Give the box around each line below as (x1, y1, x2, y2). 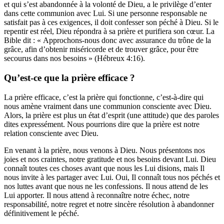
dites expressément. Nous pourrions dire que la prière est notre (4, 119, 199, 128)
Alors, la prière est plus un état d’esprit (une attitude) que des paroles (4, 110, 219, 119)
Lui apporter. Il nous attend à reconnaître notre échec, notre (4, 190, 189, 199)
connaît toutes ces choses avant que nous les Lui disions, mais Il (4, 163, 204, 172)
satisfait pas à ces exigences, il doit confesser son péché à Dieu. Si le (4, 18, 218, 27)
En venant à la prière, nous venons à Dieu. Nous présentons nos (4, 145, 205, 154)
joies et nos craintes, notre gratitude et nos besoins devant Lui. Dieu (4, 154, 216, 163)
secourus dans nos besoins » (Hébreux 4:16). (4, 54, 145, 63)
